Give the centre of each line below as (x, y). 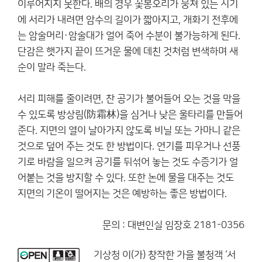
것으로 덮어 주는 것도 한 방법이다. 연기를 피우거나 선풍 (129, 146)
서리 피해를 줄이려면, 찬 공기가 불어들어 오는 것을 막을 (129, 99)
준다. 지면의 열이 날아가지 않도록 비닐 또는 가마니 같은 (129, 130)
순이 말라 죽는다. (52, 67)
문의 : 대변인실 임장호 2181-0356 (173, 225)
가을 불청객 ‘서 (206, 255)
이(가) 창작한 (148, 255)
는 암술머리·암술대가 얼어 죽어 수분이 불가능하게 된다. (129, 36)
